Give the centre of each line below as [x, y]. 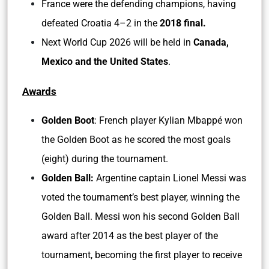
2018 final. [183, 23]
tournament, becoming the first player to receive [142, 255]
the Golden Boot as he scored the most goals [136, 140]
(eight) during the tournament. [106, 159]
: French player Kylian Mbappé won [168, 120]
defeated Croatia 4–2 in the [101, 23]
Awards [39, 91]
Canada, [211, 42]
